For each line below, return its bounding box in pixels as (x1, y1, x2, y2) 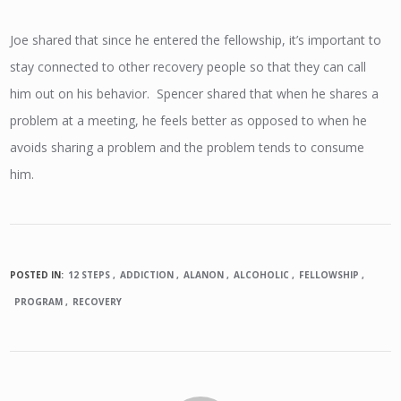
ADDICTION (120, 268, 175, 281)
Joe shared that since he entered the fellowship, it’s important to (10, 31, 382, 48)
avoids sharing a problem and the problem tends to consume (10, 139, 365, 156)
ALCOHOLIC (234, 268, 290, 281)
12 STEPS (68, 268, 111, 281)
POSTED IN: (10, 268, 64, 281)
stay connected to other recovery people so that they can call (10, 58, 367, 75)
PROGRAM (14, 294, 64, 308)
